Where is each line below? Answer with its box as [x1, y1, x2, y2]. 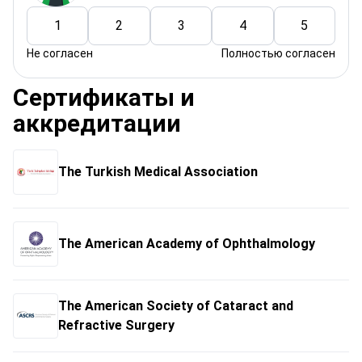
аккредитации [13, 109, 181, 137]
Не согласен [27, 47, 93, 60]
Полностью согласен [221, 47, 335, 60]
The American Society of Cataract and [58, 298, 293, 314]
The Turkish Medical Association [58, 164, 258, 179]
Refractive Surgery [58, 318, 175, 333]
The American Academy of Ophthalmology [58, 236, 315, 251]
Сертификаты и [13, 83, 195, 112]
